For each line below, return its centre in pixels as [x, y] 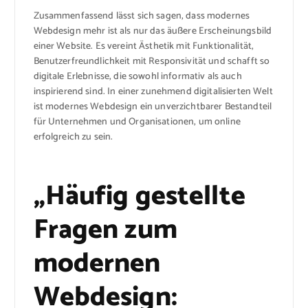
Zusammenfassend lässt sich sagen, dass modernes [142, 16]
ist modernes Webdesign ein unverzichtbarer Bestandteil [153, 107]
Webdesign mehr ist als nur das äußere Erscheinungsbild [153, 32]
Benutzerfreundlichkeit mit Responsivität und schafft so [152, 62]
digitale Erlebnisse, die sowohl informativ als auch [137, 77]
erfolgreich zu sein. [73, 137]
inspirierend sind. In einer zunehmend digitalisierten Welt [153, 92]
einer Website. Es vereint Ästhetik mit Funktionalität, [144, 47]
